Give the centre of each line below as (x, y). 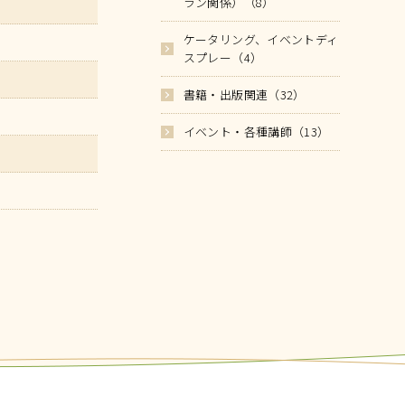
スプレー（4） (223, 57)
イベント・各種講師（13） (256, 132)
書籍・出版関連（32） (244, 94)
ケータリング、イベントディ (261, 39)
